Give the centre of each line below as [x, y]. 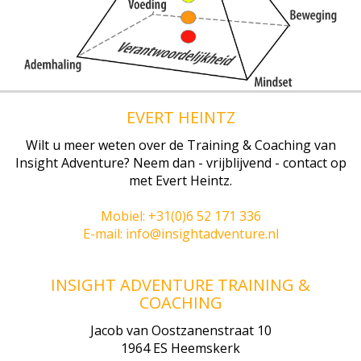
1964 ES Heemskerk [180, 349]
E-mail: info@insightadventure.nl [180, 234]
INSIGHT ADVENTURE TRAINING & [180, 285]
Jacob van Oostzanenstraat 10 [180, 331]
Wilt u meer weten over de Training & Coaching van [180, 145]
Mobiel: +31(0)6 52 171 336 [180, 216]
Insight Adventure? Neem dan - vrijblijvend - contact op [180, 163]
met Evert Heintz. [180, 181]
